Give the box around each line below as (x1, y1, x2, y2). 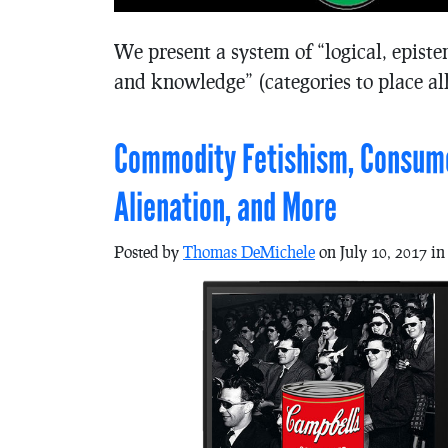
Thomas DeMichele (183, 241, 315, 261)
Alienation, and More (114, 183, 337, 232)
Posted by (114, 241, 183, 261)
